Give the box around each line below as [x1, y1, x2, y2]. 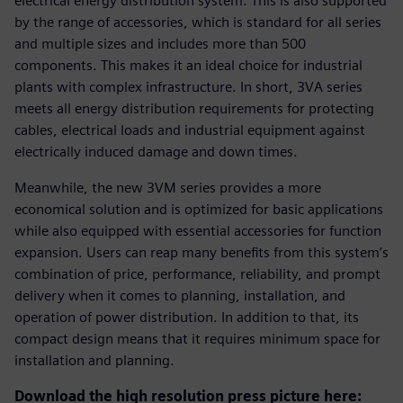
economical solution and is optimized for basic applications [14, 200, 383, 218]
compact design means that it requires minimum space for [14, 329, 381, 347]
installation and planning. [14, 351, 175, 369]
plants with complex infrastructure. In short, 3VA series [14, 77, 363, 95]
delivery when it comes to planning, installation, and [14, 286, 345, 304]
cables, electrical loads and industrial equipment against [14, 121, 365, 139]
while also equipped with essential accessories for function [14, 221, 381, 239]
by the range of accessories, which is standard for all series [14, 13, 381, 31]
